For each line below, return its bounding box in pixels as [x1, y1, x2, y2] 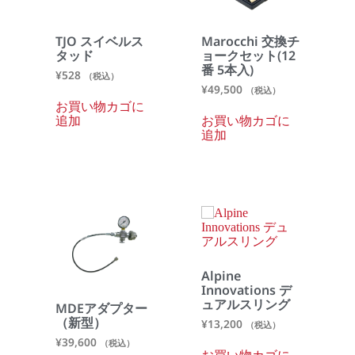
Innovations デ [201, 281, 292, 299]
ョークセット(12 [201, 46, 296, 64]
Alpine [201, 266, 241, 284]
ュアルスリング [201, 295, 290, 313]
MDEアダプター [55, 299, 147, 317]
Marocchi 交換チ [201, 32, 300, 50]
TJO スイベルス [55, 32, 143, 50]
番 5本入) [201, 60, 254, 78]
